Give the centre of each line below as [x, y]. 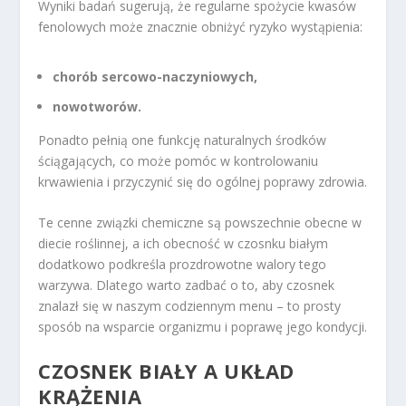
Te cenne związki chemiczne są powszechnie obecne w [200, 223]
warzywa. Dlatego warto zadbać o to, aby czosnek [187, 285]
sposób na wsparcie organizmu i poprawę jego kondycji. [203, 327]
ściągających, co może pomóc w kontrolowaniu [179, 160]
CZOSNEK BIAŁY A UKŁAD [166, 370]
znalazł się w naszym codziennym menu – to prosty [190, 306]
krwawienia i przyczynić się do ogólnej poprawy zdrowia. [203, 181]
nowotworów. [97, 106]
